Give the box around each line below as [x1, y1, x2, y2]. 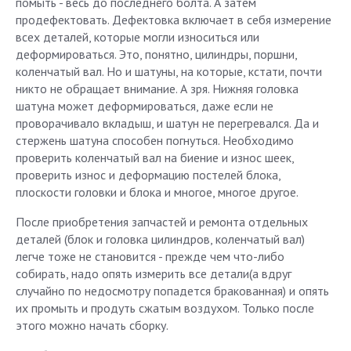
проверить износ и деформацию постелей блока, [16, 167, 280, 183]
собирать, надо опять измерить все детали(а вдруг [16, 266, 291, 281]
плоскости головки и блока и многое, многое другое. [16, 184, 299, 200]
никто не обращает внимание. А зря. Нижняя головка [16, 81, 299, 96]
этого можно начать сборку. [16, 317, 168, 333]
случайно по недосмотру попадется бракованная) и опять [16, 283, 329, 299]
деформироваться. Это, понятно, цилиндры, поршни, [16, 46, 297, 62]
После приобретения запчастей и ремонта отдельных [16, 214, 308, 230]
